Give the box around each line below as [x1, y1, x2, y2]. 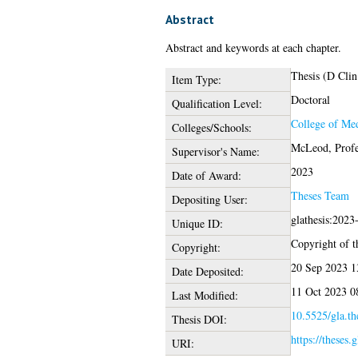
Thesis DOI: [171, 311, 227, 327]
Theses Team [290, 187, 349, 203]
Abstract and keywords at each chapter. [165, 39, 341, 55]
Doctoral [290, 91, 330, 107]
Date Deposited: [171, 263, 244, 279]
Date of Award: [171, 167, 241, 183]
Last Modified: [171, 287, 238, 303]
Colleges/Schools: [171, 119, 252, 135]
